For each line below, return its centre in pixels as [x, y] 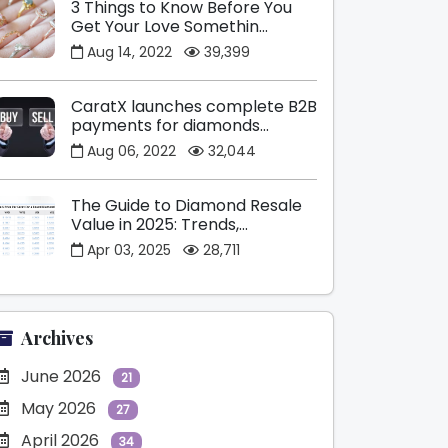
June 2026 [63, 376]
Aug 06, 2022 [131, 151]
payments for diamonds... [170, 125]
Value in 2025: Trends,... [159, 224]
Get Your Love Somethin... [169, 26]
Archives [57, 338]
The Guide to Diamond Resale [186, 205]
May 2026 [60, 408]
